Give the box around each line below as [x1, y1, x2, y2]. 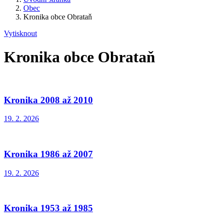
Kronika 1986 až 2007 [4, 149, 93, 160]
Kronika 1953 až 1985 [4, 203, 93, 214]
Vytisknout [4, 29, 37, 37]
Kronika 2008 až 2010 [4, 94, 93, 105]
